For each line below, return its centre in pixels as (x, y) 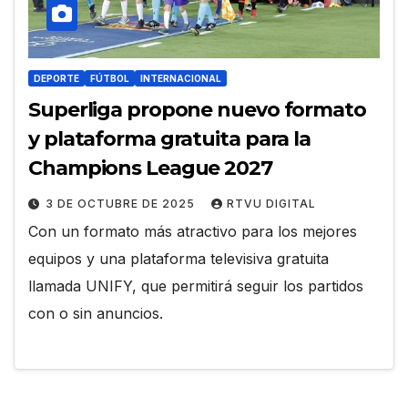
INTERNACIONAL (181, 79)
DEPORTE (56, 79)
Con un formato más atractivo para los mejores (193, 232)
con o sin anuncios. (96, 314)
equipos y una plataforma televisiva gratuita (178, 259)
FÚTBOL (110, 79)
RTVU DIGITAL (271, 204)
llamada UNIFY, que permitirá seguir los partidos (196, 286)
